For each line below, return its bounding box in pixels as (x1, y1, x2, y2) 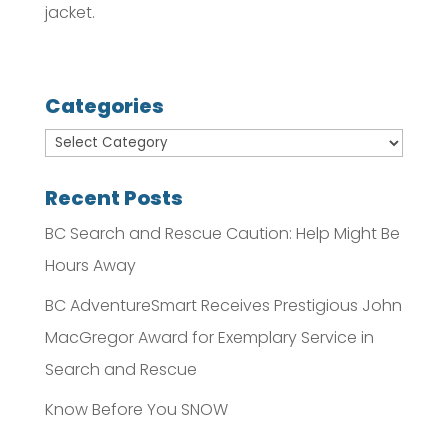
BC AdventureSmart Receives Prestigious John (44, 294, 402, 318)
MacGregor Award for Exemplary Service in (44, 326, 374, 350)
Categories (44, 92, 164, 121)
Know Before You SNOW (44, 398, 228, 422)
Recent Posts (44, 184, 183, 213)
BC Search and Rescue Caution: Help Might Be (44, 222, 400, 246)
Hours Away (44, 254, 136, 278)
